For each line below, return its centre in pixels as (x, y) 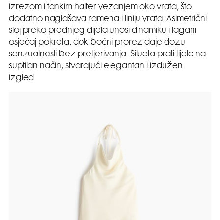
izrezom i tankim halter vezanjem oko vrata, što (100, 8)
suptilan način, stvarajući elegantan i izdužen (96, 67)
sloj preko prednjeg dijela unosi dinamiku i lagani (103, 31)
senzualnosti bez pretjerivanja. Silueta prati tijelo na (107, 55)
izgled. (22, 78)
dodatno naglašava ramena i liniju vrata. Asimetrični (108, 19)
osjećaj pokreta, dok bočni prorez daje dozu (97, 43)
